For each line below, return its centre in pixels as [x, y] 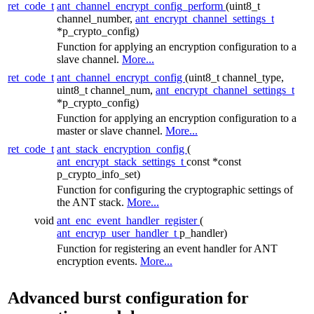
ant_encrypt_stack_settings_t [122, 161]
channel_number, [96, 18]
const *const [214, 161]
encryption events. [98, 261]
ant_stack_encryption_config [122, 149]
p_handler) [203, 233]
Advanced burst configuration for [128, 298]
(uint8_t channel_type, [234, 77]
